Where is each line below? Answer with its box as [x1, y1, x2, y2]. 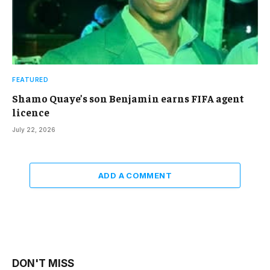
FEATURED [12, 76, 48, 84]
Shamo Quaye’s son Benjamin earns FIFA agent [12, 92, 244, 105]
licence [12, 105, 49, 119]
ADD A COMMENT [98, 171, 172, 181]
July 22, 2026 [12, 126, 55, 134]
